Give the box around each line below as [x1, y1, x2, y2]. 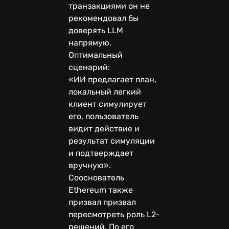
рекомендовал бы [68, 13, 139, 23]
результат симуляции [68, 135, 155, 146]
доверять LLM [68, 25, 123, 35]
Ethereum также [68, 185, 133, 195]
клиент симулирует [68, 99, 147, 109]
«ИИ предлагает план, [68, 74, 156, 84]
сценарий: [68, 62, 112, 72]
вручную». [68, 160, 111, 170]
